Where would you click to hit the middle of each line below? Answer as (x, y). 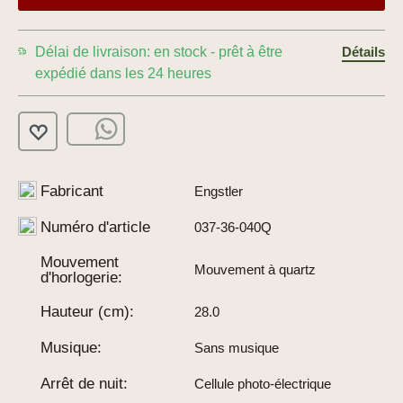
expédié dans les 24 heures (124, 73)
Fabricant (72, 192)
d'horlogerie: (81, 277)
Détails (363, 52)
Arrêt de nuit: (84, 383)
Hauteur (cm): (87, 311)
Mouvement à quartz (255, 269)
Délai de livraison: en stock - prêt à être (159, 52)
